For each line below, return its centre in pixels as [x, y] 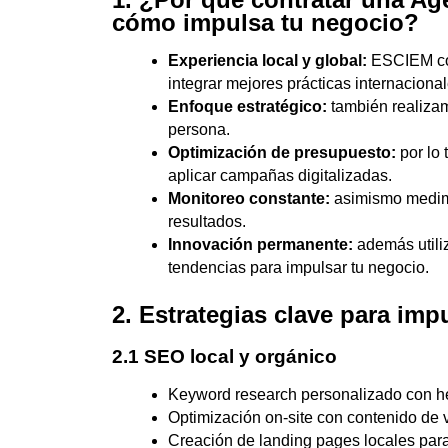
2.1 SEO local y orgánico [224, 356]
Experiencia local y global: [267, 60]
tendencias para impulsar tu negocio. [298, 267]
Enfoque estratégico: [247, 106]
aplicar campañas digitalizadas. [280, 175]
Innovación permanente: [260, 244]
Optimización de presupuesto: [282, 152]
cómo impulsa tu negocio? [265, 22]
